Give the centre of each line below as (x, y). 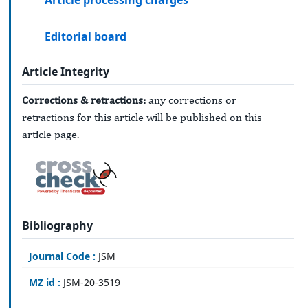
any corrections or (191, 100)
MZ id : (45, 283)
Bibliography (57, 225)
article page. (51, 135)
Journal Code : (62, 256)
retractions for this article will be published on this (142, 118)
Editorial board (86, 36)
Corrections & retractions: (84, 100)
